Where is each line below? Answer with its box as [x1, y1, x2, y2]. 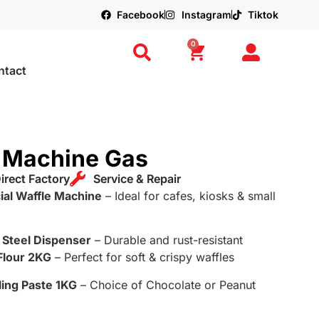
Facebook [117, 9, 164, 21]
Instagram [181, 9, 231, 21]
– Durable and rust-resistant [91, 233, 243, 248]
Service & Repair [93, 171, 181, 186]
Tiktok [248, 9, 278, 21]
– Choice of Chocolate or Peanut [77, 277, 256, 292]
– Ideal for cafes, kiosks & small [102, 188, 276, 203]
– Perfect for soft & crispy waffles [51, 250, 234, 265]
